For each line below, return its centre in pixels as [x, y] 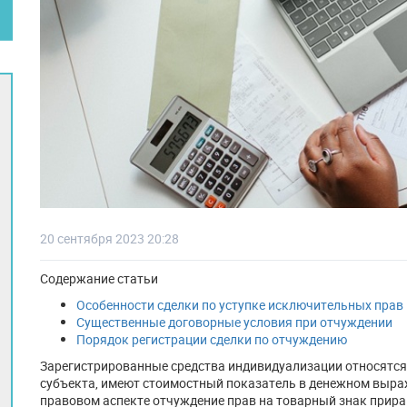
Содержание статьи [99, 278]
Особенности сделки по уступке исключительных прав [240, 305]
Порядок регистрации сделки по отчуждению [212, 339]
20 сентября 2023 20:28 [109, 238]
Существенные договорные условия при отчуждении [234, 322]
